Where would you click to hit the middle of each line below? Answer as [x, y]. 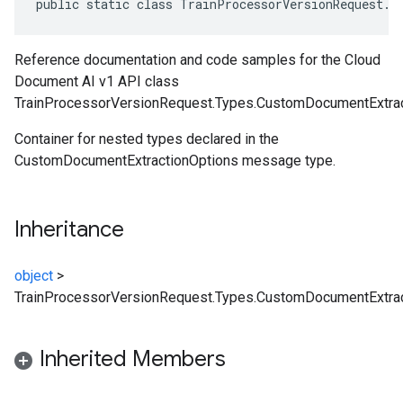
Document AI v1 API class [97, 81]
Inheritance [69, 229]
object [34, 276]
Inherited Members [133, 359]
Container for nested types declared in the [147, 139]
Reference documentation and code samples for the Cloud [197, 60]
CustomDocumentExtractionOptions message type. [175, 161]
